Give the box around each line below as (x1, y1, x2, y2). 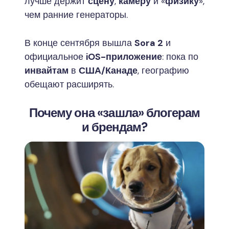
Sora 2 (134, 36, 163, 49)
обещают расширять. (25, 78, 114, 90)
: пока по (162, 50, 198, 63)
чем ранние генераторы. (25, 8, 128, 21)
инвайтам (25, 64, 68, 77)
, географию (138, 64, 189, 77)
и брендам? (81, 119, 148, 135)
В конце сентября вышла (25, 36, 134, 49)
